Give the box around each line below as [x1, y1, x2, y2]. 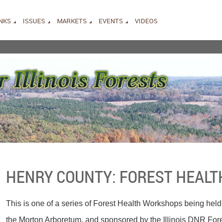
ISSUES [23, 16, 45, 25]
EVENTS [99, 16, 123, 25]
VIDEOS [135, 16, 158, 25]
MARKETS [57, 16, 87, 25]
